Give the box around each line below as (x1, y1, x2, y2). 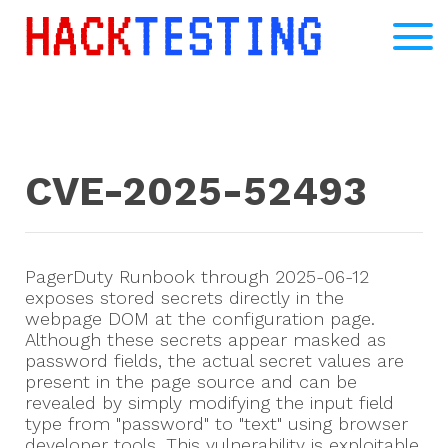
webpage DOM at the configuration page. (25, 308, 375, 330)
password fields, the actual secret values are (25, 350, 404, 372)
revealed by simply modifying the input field (25, 392, 394, 414)
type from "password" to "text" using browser (25, 413, 408, 435)
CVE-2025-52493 (25, 168, 367, 216)
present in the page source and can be (25, 371, 357, 393)
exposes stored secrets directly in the (25, 287, 344, 309)
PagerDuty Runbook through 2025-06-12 (25, 266, 369, 288)
